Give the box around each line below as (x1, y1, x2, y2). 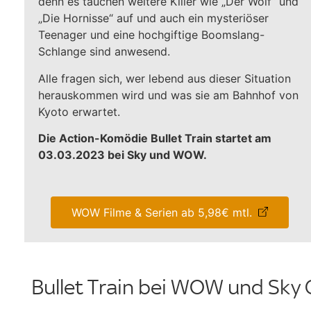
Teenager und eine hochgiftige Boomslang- (38, 28, 264, 42)
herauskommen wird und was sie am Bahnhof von (38, 87, 299, 102)
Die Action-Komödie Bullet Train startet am (38, 131, 271, 145)
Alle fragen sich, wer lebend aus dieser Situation (38, 71, 291, 85)
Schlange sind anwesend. (38, 44, 170, 59)
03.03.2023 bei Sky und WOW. (38, 147, 207, 162)
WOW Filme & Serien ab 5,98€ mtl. (71, 205, 252, 220)
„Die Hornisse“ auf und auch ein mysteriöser (38, 11, 269, 26)
